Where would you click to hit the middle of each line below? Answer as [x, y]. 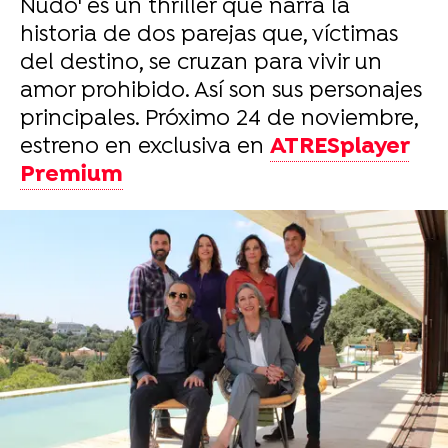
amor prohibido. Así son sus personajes [221, 91]
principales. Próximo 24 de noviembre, [219, 119]
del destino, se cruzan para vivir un [201, 63]
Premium [71, 175]
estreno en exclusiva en [145, 147]
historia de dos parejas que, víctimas [209, 35]
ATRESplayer [339, 147]
